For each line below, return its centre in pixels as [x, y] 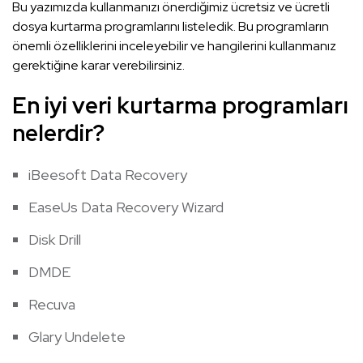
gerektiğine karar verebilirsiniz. [98, 66]
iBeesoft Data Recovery [108, 175]
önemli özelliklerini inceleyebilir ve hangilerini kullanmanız [174, 46]
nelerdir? [58, 133]
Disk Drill [55, 240]
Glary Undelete [77, 337]
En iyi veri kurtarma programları [180, 106]
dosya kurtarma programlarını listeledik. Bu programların [171, 27]
